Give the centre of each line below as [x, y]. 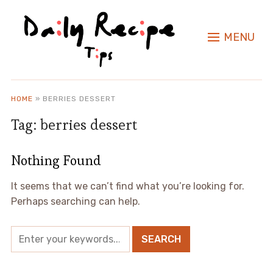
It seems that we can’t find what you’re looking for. [127, 186]
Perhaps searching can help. [75, 202]
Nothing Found [56, 161]
